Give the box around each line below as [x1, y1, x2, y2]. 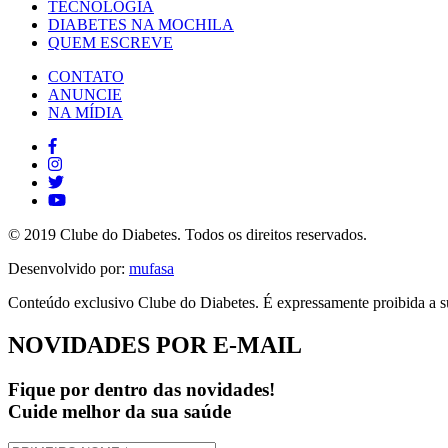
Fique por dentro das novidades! [8, 379, 275, 401]
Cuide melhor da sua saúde [8, 401, 231, 423]
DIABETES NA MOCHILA [48, 16, 234, 34]
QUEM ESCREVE [48, 34, 173, 52]
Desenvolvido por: [8, 260, 129, 278]
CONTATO [48, 68, 124, 86]
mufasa [129, 260, 174, 278]
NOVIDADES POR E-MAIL [8, 332, 302, 359]
